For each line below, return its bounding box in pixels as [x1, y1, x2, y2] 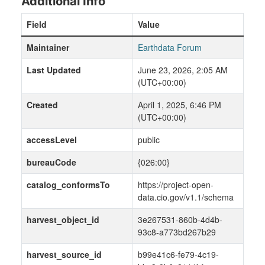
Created [27, 99, 58, 111]
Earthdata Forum [138, 41, 202, 54]
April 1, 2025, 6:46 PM [138, 99, 221, 111]
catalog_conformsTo [27, 179, 110, 191]
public [138, 134, 160, 146]
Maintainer [27, 41, 69, 54]
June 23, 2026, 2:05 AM [138, 64, 228, 76]
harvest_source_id [27, 248, 102, 261]
